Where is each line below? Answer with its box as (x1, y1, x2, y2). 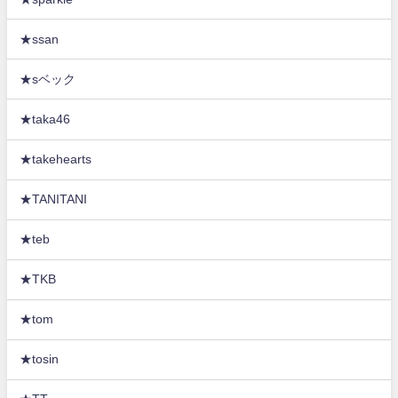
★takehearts (20, 153, 92, 166)
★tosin (20, 353, 60, 366)
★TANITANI (20, 193, 88, 206)
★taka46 (20, 112, 71, 125)
